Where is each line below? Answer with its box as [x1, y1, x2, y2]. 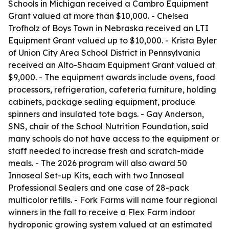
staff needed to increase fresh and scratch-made [8, 146, 204, 156]
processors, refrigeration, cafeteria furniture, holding [8, 84, 216, 95]
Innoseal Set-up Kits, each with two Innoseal [8, 170, 184, 180]
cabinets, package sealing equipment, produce [8, 97, 195, 107]
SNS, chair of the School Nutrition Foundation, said [8, 121, 209, 131]
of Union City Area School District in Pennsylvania [8, 48, 200, 58]
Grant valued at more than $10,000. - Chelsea [8, 11, 189, 21]
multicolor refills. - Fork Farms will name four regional [8, 195, 217, 205]
